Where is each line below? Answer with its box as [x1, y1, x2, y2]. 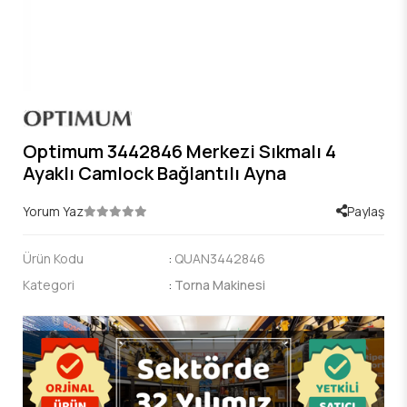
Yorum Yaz [23, 202, 84, 220]
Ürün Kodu [23, 249, 84, 267]
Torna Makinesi [174, 275, 265, 293]
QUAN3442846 [174, 249, 265, 267]
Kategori [23, 275, 74, 293]
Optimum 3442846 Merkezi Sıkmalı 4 [23, 139, 336, 164]
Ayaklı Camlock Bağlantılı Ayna [23, 161, 286, 186]
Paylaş [347, 202, 384, 220]
